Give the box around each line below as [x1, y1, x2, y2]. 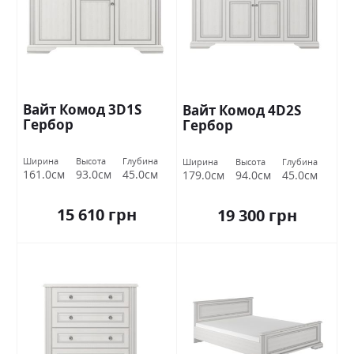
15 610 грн [57, 204, 137, 226]
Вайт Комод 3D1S [23, 100, 141, 119]
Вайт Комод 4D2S [183, 101, 301, 120]
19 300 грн [217, 205, 297, 227]
